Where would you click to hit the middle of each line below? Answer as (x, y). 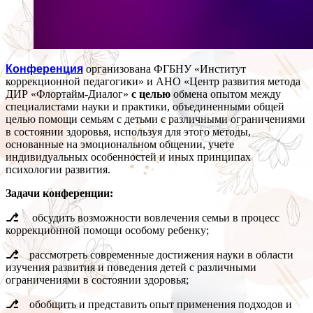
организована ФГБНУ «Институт (165, 69)
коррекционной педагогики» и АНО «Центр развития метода (153, 82)
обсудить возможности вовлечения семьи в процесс (153, 218)
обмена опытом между (226, 94)
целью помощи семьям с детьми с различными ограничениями (155, 119)
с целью (150, 94)
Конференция (44, 69)
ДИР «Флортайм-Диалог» (67, 94)
